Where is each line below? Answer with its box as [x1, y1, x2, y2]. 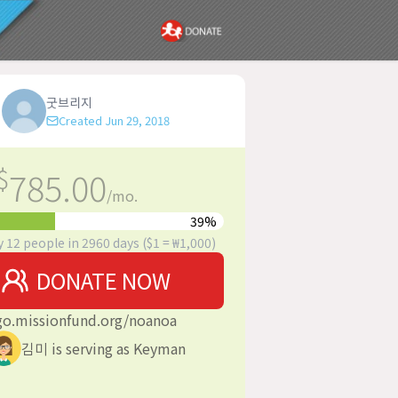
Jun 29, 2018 [104, 112, 170, 130]
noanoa [128, 309, 177, 331]
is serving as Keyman [47, 337, 186, 359]
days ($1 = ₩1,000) [110, 234, 216, 252]
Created [58, 112, 105, 130]
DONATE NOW [36, 265, 171, 297]
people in [20, 234, 82, 252]
